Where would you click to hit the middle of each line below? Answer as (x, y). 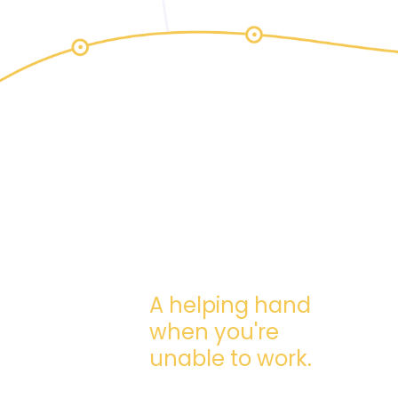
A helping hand (230, 305)
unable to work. (231, 358)
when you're (214, 331)
